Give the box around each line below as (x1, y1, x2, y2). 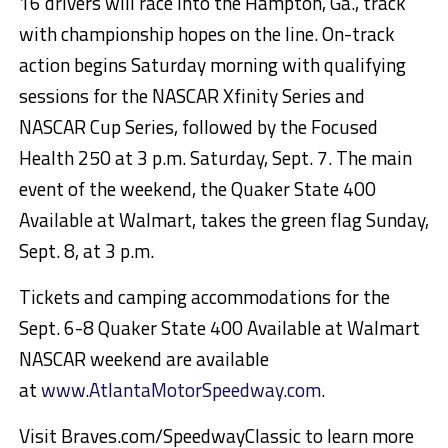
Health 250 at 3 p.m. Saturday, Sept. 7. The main (18, 142, 412, 172)
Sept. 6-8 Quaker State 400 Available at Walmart (18, 312, 420, 342)
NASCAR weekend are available (18, 343, 269, 373)
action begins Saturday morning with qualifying (18, 49, 406, 79)
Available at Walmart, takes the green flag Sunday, (18, 204, 429, 234)
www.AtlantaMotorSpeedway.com (40, 374, 321, 404)
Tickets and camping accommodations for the (18, 281, 390, 311)
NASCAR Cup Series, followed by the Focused (18, 111, 378, 141)
